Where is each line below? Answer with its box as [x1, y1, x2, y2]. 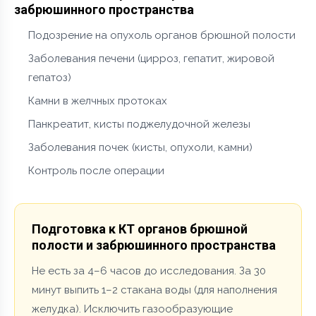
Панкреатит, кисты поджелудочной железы [28, 117, 250, 130]
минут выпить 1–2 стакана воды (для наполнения [32, 283, 277, 296]
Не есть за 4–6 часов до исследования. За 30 [32, 264, 266, 277]
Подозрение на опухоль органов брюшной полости [28, 28, 296, 42]
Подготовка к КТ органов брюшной [32, 221, 248, 236]
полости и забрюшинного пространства [32, 237, 276, 253]
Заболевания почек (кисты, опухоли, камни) [28, 140, 253, 154]
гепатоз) [28, 71, 71, 84]
